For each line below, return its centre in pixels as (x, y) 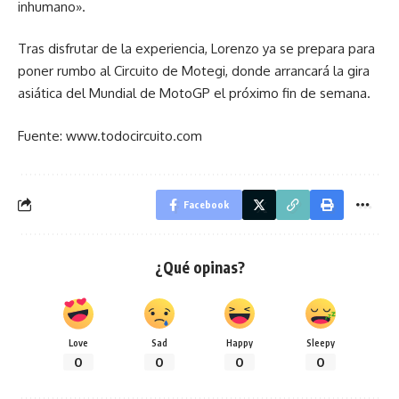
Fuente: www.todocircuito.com (110, 135)
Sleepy (320, 342)
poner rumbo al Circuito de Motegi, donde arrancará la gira (194, 71)
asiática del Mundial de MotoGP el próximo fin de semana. (194, 94)
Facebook (206, 204)
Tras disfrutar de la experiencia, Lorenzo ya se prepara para (196, 49)
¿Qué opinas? (199, 267)
